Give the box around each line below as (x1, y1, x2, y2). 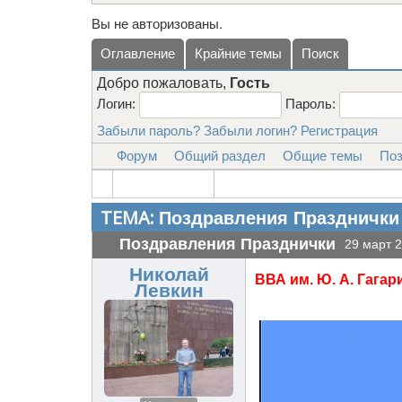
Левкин (134, 279, 204, 301)
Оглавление (100, 45, 175, 61)
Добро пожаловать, (97, 74, 230, 91)
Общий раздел (174, 147, 266, 163)
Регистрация (301, 122, 378, 138)
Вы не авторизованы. (92, 13, 223, 32)
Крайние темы (195, 45, 282, 61)
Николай (128, 263, 209, 285)
